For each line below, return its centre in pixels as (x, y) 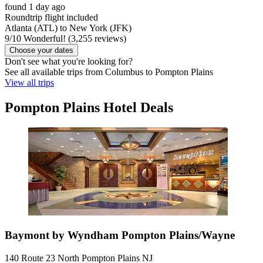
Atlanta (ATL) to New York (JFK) (68, 28)
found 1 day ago (35, 7)
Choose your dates (41, 50)
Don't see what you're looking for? (69, 62)
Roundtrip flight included (51, 18)
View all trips (29, 83)
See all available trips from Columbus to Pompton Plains (109, 72)
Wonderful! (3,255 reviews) (74, 39)
